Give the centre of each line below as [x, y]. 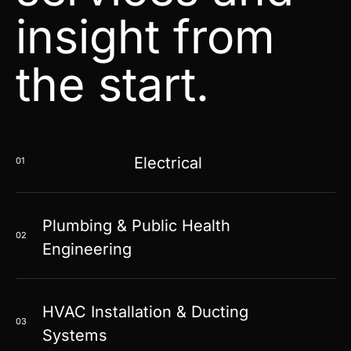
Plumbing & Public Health [136, 225]
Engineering [87, 249]
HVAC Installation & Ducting [145, 311]
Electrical [168, 163]
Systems [75, 335]
